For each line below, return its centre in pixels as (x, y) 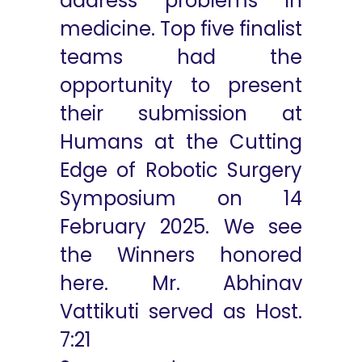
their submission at (181, 114)
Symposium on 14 (181, 198)
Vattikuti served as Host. (181, 311)
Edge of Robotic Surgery (181, 170)
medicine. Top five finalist (181, 29)
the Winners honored (181, 255)
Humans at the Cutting (181, 142)
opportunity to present (181, 85)
